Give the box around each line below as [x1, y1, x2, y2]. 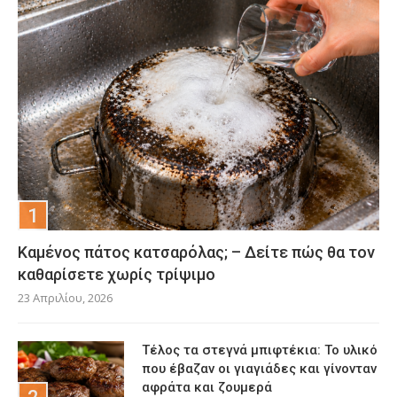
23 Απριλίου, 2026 [18, 290, 113, 307]
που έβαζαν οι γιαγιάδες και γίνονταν [142, 361, 377, 378]
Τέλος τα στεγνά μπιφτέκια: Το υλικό [142, 342, 378, 359]
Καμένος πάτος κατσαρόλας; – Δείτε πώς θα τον [18, 243, 375, 262]
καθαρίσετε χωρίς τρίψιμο [18, 265, 215, 284]
